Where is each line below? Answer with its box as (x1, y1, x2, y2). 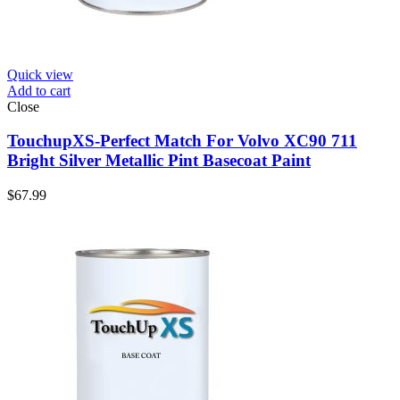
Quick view (7, 66, 73, 82)
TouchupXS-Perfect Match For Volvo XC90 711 (7, 131, 357, 151)
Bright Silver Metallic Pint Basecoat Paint (7, 151, 311, 171)
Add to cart (7, 82, 71, 98)
